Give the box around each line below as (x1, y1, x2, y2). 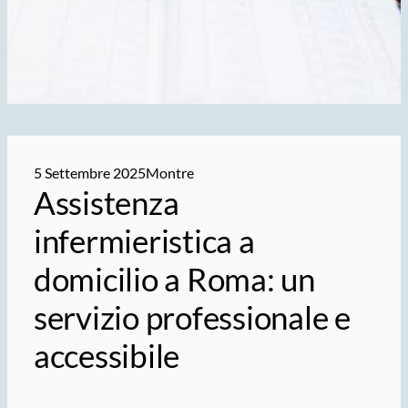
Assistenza (33, 183, 179, 223)
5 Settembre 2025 (33, 164, 146, 182)
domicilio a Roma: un (33, 260, 315, 300)
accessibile (33, 336, 180, 376)
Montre (145, 164, 194, 182)
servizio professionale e (33, 298, 352, 338)
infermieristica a (33, 221, 255, 261)
